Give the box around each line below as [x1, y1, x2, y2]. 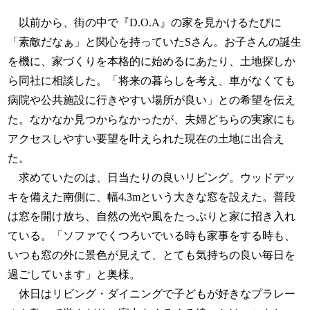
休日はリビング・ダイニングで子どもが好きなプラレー [8, 288, 296, 300]
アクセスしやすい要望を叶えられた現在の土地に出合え [8, 133, 285, 145]
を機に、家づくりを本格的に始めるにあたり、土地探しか [8, 55, 296, 68]
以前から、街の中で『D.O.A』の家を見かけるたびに [8, 17, 282, 29]
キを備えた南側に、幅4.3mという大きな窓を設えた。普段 [8, 191, 296, 203]
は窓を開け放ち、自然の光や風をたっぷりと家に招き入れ [8, 210, 296, 223]
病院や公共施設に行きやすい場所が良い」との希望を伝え [8, 94, 296, 107]
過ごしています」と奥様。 [8, 268, 141, 281]
